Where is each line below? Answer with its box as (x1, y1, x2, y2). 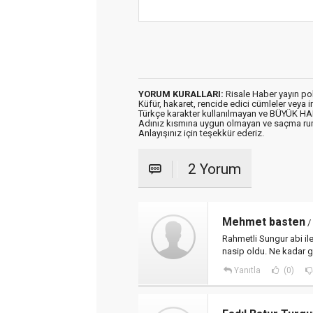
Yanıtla (233, 265, 261, 275)
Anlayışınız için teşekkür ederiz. (138, 128, 264, 138)
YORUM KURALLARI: (138, 89, 224, 99)
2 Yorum (188, 161, 241, 177)
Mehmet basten (222, 215, 305, 228)
